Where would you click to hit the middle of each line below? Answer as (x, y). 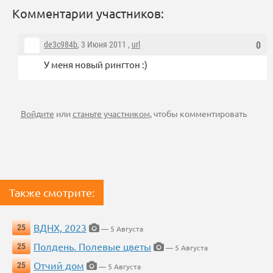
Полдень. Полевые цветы (92, 246)
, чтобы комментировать (198, 114)
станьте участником (111, 114)
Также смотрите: (52, 193)
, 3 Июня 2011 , (105, 45)
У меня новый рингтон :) (96, 65)
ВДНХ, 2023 (60, 228)
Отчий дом (59, 265)
